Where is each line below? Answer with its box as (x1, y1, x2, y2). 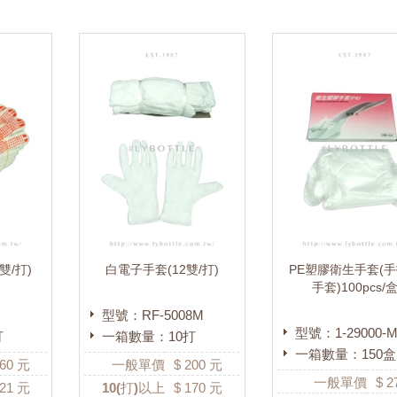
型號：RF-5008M (102, 307, 204, 323)
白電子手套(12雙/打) (105, 262, 219, 277)
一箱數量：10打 (102, 329, 196, 345)
